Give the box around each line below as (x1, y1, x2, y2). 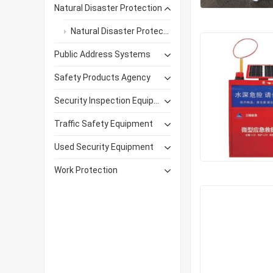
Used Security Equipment (54, 142, 154, 152)
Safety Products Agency (54, 73, 151, 83)
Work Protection (54, 165, 118, 175)
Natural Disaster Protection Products (71, 26, 163, 37)
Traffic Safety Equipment (54, 119, 153, 129)
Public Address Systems (54, 49, 151, 60)
